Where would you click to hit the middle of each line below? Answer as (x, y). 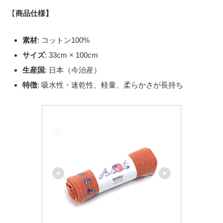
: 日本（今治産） (73, 70)
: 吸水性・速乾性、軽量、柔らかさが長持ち (110, 85)
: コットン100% (63, 40)
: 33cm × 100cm (71, 55)
